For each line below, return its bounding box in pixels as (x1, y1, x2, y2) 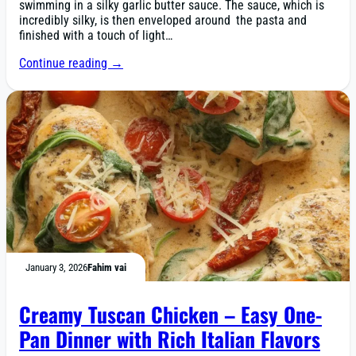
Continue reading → (19, 56, 123, 72)
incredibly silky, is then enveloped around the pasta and (19, 13, 307, 29)
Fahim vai (87, 261, 126, 273)
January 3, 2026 (25, 261, 87, 273)
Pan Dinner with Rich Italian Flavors (19, 323, 320, 354)
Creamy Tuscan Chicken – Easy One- (19, 299, 322, 330)
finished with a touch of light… (19, 28, 172, 44)
